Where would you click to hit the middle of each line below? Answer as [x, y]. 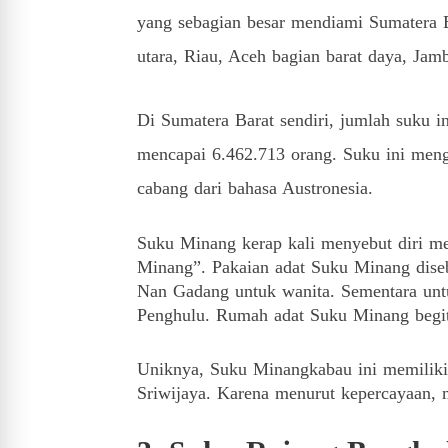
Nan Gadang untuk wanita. [239, 291]
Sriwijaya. [177, 393]
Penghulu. [176, 315]
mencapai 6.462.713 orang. [240, 154]
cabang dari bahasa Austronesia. [255, 188]
